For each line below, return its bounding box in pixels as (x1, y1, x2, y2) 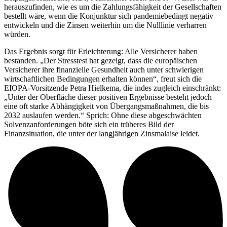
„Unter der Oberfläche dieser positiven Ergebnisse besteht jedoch (4, 92, 212, 101)
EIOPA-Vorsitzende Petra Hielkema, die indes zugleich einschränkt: (4, 83, 221, 92)
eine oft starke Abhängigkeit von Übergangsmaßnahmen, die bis (4, 101, 209, 110)
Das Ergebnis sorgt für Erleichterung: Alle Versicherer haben (4, 47, 198, 56)
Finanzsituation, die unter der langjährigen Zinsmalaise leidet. (4, 129, 202, 138)
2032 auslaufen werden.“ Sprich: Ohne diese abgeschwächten (4, 110, 202, 120)
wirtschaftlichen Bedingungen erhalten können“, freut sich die (4, 74, 202, 83)
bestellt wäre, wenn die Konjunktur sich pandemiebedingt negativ (4, 11, 213, 20)
